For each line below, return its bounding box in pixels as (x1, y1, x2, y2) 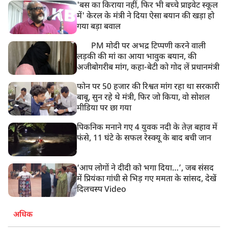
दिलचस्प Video (77, 184, 127, 195)
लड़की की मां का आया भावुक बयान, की (77, 51, 197, 63)
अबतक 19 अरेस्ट (21, 30, 73, 41)
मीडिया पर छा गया (77, 103, 132, 114)
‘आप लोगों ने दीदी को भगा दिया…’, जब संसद (77, 163, 214, 174)
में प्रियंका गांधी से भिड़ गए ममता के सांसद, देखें (77, 174, 217, 185)
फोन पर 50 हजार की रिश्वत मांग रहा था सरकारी (77, 81, 220, 93)
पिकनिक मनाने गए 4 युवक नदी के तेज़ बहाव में (77, 122, 218, 133)
